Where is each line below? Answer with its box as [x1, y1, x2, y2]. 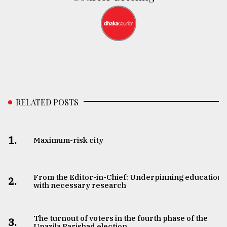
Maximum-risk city [33, 135, 103, 145]
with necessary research [33, 180, 126, 191]
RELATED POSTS [16, 97, 79, 108]
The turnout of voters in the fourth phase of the [33, 213, 208, 223]
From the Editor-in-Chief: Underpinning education [33, 172, 222, 182]
